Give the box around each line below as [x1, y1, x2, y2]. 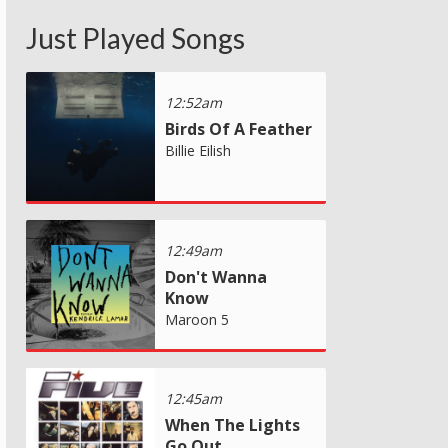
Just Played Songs [26, 20, 245, 55]
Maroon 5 [165, 309, 229, 329]
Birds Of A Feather [165, 117, 312, 140]
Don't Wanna [165, 265, 267, 288]
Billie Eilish [165, 140, 231, 160]
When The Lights [165, 413, 300, 436]
